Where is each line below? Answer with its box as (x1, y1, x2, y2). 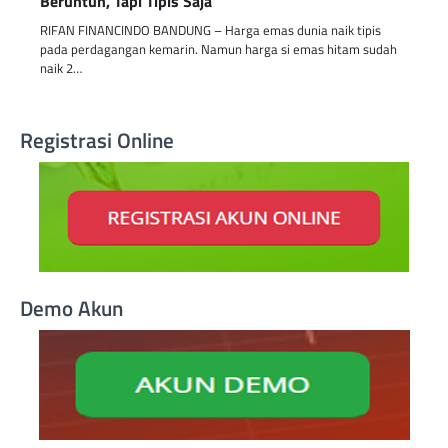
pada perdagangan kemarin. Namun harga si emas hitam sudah (40, 38, 397, 59)
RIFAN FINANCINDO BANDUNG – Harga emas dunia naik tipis (40, 19, 381, 40)
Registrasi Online (20, 123, 174, 156)
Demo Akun (20, 291, 123, 324)
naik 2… (40, 57, 82, 78)
